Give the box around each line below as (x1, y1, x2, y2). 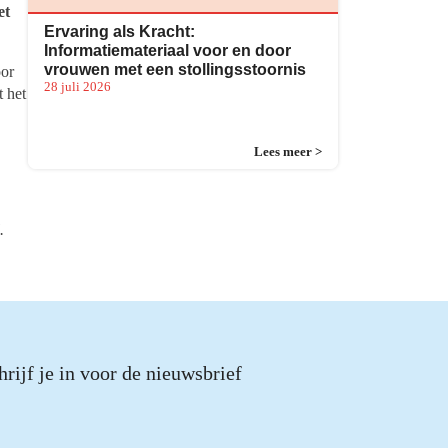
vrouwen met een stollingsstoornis (44, 61, 306, 78)
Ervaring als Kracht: (44, 23, 195, 40)
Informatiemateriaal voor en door (44, 42, 291, 59)
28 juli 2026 (44, 80, 111, 94)
